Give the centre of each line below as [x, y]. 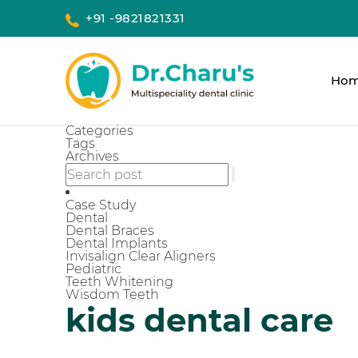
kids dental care [199, 320]
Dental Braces [110, 230]
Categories [99, 130]
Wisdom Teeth [112, 294]
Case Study [101, 205]
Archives [92, 156]
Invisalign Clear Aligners [141, 256]
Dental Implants [117, 243]
